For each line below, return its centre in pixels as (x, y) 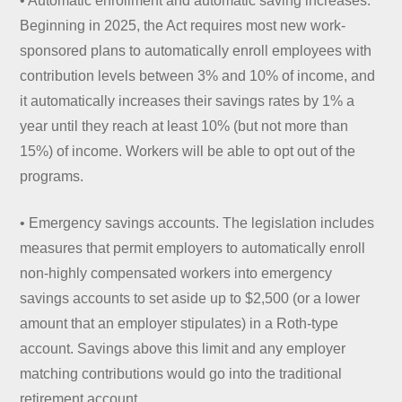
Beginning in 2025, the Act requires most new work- (183, 25)
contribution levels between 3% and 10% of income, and (198, 75)
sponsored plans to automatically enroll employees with (196, 50)
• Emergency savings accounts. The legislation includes (197, 223)
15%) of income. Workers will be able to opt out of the (188, 151)
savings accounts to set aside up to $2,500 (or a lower (190, 298)
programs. (52, 176)
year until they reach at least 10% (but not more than (184, 126)
